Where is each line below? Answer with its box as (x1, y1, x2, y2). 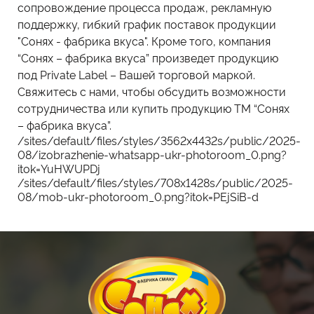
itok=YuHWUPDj (18, 160, 100, 176)
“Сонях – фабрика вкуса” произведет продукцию (18, 49, 278, 65)
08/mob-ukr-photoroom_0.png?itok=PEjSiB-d (18, 188, 259, 204)
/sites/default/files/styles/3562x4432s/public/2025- (18, 132, 301, 148)
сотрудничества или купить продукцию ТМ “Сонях (18, 100, 289, 116)
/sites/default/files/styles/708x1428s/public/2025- (18, 174, 293, 190)
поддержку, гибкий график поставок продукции (18, 15, 276, 32)
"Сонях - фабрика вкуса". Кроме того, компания (18, 32, 271, 48)
